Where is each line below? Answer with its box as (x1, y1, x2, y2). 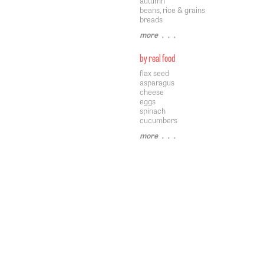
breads (140, 14, 163, 25)
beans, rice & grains (140, 4, 205, 15)
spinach (140, 105, 166, 116)
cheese (140, 86, 164, 97)
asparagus (140, 77, 174, 88)
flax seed (140, 67, 169, 78)
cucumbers (140, 114, 177, 126)
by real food (140, 50, 175, 65)
